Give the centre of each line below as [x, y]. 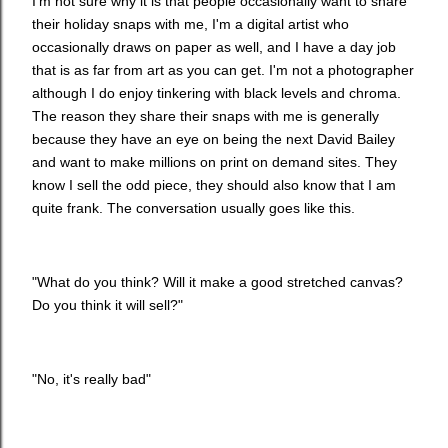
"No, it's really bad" [91, 378]
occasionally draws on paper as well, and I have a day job [214, 46]
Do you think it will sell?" [107, 304]
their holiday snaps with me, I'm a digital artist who [190, 23]
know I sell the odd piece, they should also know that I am [214, 184]
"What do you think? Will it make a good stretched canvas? [217, 281]
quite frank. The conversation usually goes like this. [193, 207]
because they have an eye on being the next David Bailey [213, 138]
